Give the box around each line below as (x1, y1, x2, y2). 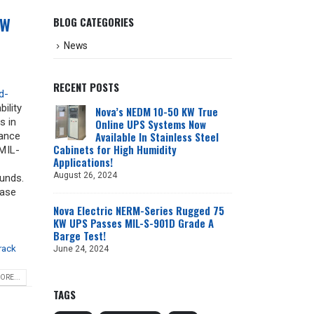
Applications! (53, 153, 113, 170)
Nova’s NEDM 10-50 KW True (95, 103, 218, 119)
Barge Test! (53, 227, 106, 243)
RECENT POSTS (53, 78, 119, 95)
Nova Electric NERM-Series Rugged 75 (53, 202, 224, 218)
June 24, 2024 (53, 243, 109, 254)
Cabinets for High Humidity (53, 141, 177, 157)
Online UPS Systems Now (95, 116, 206, 132)
